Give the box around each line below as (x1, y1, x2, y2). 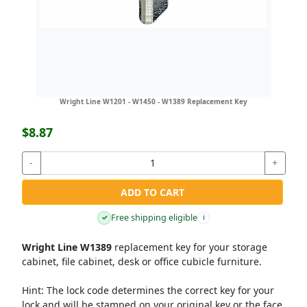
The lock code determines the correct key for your (43, 284, 274, 297)
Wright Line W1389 (21, 241, 112, 254)
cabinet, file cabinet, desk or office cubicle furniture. (21, 255, 262, 268)
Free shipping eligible (111, 212, 197, 224)
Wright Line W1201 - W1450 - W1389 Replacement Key (60, 97, 247, 107)
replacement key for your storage (111, 241, 267, 254)
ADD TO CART (120, 185, 184, 199)
